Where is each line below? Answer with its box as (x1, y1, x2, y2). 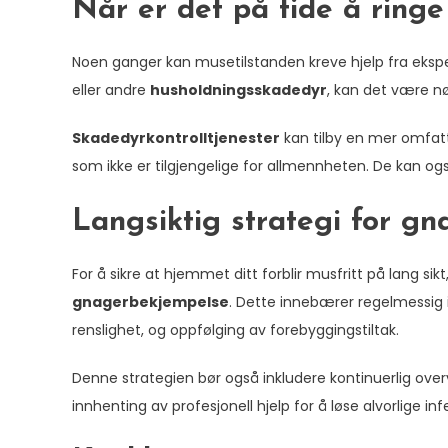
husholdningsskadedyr (150, 80, 327, 100)
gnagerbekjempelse (72, 292, 229, 312)
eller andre (72, 80, 150, 100)
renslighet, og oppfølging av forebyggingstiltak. (72, 320, 399, 340)
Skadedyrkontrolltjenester (72, 128, 280, 148)
